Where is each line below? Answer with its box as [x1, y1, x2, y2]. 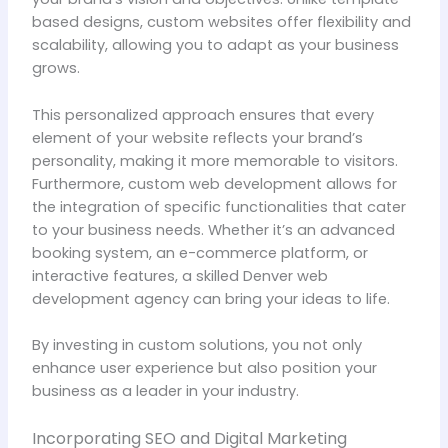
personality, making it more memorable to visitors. [31, 150, 398, 171]
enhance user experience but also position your [31, 358, 377, 379]
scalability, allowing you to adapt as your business [31, 35, 399, 56]
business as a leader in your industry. [31, 381, 299, 402]
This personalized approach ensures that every [31, 104, 374, 125]
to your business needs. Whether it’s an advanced [31, 219, 395, 240]
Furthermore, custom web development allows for [31, 173, 397, 194]
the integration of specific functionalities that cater [31, 196, 406, 217]
